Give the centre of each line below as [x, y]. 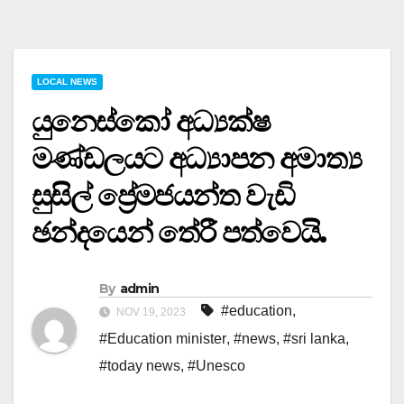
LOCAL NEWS [67, 82]
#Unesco [216, 365]
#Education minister [163, 338]
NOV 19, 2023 [151, 312]
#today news [140, 365]
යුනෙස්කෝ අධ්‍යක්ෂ [151, 122]
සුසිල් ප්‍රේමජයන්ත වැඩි [163, 196]
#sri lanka [314, 338]
